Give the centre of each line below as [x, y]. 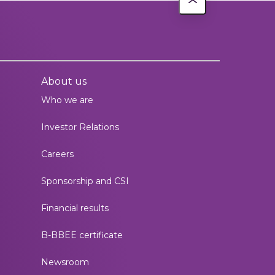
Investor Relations [80, 127]
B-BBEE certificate [82, 235]
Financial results [75, 208]
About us [64, 81]
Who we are [67, 100]
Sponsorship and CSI [85, 181]
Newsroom [65, 262]
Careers [57, 154]
